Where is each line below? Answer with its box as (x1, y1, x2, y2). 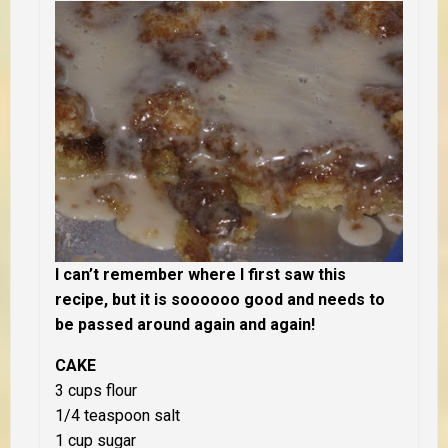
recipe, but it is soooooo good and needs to (55, 289, 385, 309)
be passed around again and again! (55, 314, 315, 334)
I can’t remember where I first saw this (55, 264, 346, 284)
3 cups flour (55, 380, 137, 400)
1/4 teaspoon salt (55, 405, 180, 425)
